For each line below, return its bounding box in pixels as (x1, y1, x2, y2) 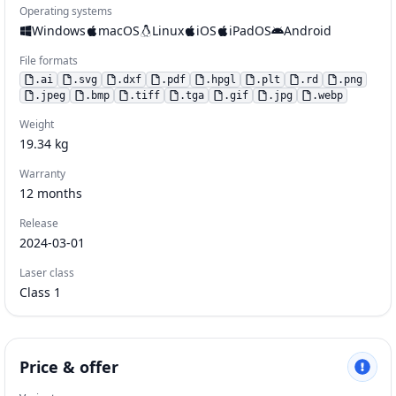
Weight (19, 116, 54, 132)
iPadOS (229, 21, 271, 39)
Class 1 (19, 283, 61, 301)
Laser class (19, 264, 74, 280)
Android (284, 21, 331, 39)
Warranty (19, 165, 65, 181)
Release (19, 215, 58, 231)
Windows (32, 21, 86, 39)
